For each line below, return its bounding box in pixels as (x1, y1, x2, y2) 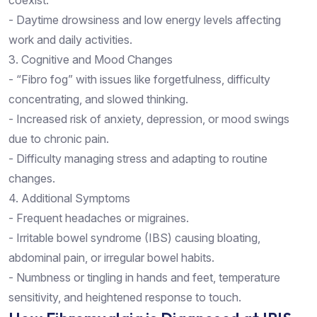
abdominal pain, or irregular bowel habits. (8, 250, 214, 265)
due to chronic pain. (8, 131, 109, 146)
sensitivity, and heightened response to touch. (8, 289, 241, 304)
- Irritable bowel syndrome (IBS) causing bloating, (8, 230, 260, 245)
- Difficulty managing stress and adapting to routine (8, 151, 267, 166)
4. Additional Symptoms (8, 190, 130, 205)
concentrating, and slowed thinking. (8, 91, 188, 106)
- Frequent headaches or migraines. (8, 210, 189, 225)
